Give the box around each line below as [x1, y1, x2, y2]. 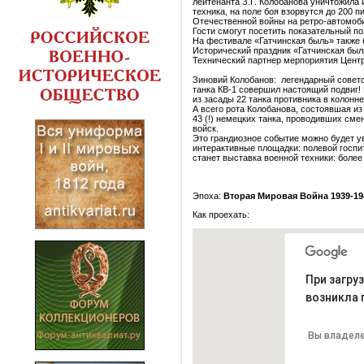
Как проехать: [193, 210, 249, 219]
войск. [193, 123, 219, 133]
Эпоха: [193, 191, 221, 201]
